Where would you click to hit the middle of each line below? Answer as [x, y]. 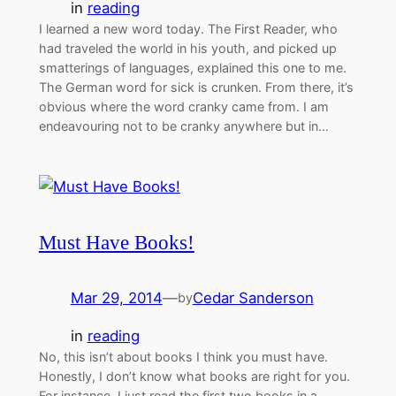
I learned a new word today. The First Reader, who [188, 29]
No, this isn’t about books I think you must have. [183, 356]
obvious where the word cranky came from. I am [183, 107]
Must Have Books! [116, 243]
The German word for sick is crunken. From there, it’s [196, 88]
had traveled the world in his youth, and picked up [187, 49]
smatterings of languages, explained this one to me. [192, 68]
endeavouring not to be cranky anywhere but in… [183, 126]
